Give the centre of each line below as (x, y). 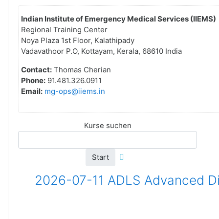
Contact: (36, 70)
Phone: (33, 80)
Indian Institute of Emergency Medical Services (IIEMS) (119, 19)
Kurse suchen (108, 125)
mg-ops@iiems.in (75, 91)
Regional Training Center (64, 30)
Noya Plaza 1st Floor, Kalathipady (78, 40)
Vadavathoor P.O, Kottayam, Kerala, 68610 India (101, 51)
